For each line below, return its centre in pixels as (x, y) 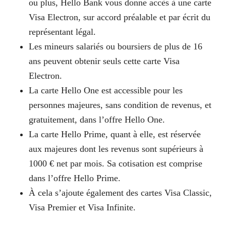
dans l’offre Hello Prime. (76, 178)
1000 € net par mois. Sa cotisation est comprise (115, 163)
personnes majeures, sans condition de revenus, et (120, 105)
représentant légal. (62, 32)
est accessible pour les (140, 90)
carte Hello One (70, 90)
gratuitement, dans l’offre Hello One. (97, 120)
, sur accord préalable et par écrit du (144, 17)
